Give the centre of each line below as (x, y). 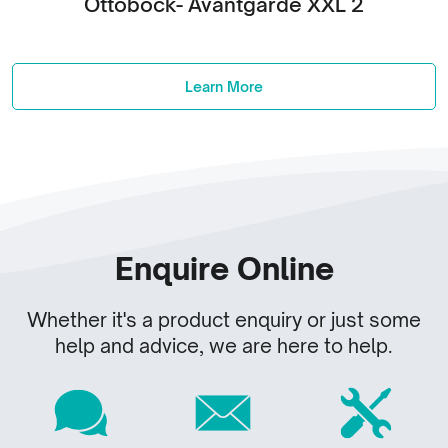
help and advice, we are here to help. (224, 346)
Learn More (224, 87)
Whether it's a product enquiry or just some (224, 320)
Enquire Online (224, 269)
